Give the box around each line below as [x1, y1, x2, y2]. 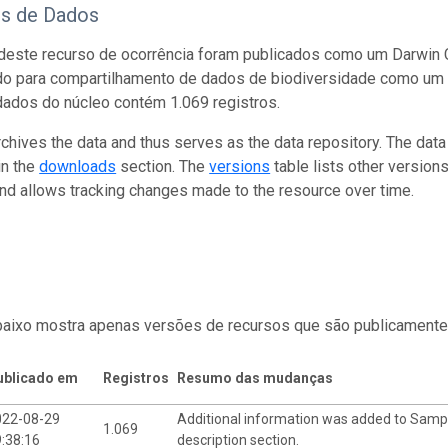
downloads [39, 156, 117, 176]
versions [209, 156, 271, 176]
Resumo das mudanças [176, 369, 333, 386]
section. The [116, 156, 210, 176]
